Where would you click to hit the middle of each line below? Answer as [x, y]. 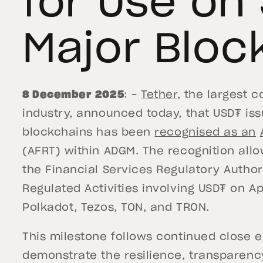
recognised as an [205, 133]
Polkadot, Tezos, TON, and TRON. [116, 208]
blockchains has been [89, 133]
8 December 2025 [73, 95]
